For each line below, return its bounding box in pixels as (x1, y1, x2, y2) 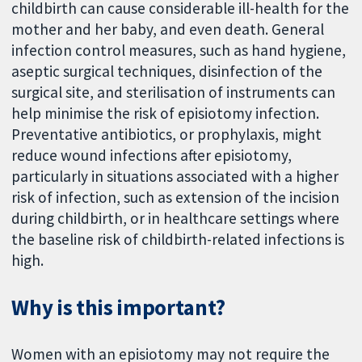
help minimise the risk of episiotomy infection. (11, 103, 320, 124)
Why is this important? (11, 294, 225, 322)
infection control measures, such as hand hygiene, (11, 40, 347, 61)
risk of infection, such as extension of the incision (11, 187, 340, 208)
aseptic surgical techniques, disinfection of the (11, 61, 323, 82)
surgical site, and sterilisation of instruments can (11, 82, 336, 103)
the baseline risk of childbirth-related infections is (11, 229, 345, 250)
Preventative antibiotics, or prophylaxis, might (11, 124, 322, 145)
